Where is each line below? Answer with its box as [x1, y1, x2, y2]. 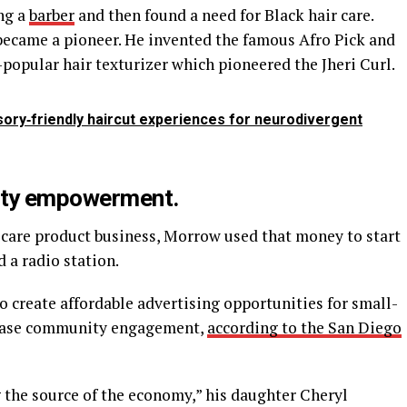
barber [29, 4, 74, 25]
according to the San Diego [207, 316, 402, 338]
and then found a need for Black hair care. [74, 4, 373, 25]
